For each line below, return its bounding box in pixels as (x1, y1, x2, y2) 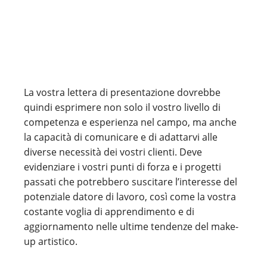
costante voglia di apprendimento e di (24, 205, 194, 218)
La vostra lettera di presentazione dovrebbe (24, 86, 221, 99)
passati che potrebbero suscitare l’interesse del (24, 175, 237, 188)
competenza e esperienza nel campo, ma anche (24, 116, 237, 129)
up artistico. (24, 235, 77, 248)
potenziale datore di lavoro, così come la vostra (24, 190, 236, 203)
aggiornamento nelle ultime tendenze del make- (24, 220, 238, 233)
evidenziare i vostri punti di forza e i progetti (24, 160, 221, 173)
